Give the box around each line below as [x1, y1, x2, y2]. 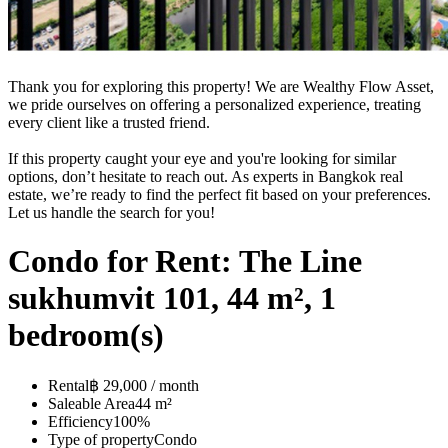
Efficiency [48, 412, 113, 430]
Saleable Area [48, 394, 135, 412]
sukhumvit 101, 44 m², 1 [8, 280, 336, 317]
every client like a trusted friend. [8, 113, 210, 131]
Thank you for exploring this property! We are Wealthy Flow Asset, [8, 77, 434, 95]
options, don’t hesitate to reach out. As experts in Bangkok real [8, 167, 403, 185]
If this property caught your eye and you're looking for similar [8, 149, 396, 167]
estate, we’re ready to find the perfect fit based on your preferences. [8, 185, 431, 203]
